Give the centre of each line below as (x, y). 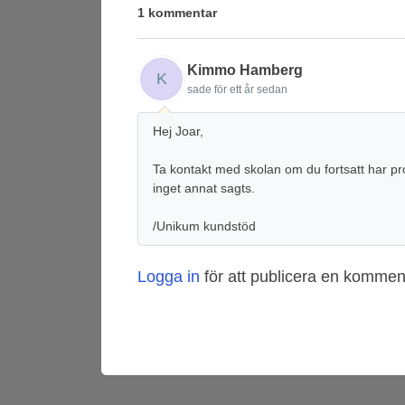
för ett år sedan (251, 89)
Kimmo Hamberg (245, 70)
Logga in (169, 276)
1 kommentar (177, 13)
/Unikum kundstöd (204, 226)
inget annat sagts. (204, 188)
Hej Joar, (178, 131)
